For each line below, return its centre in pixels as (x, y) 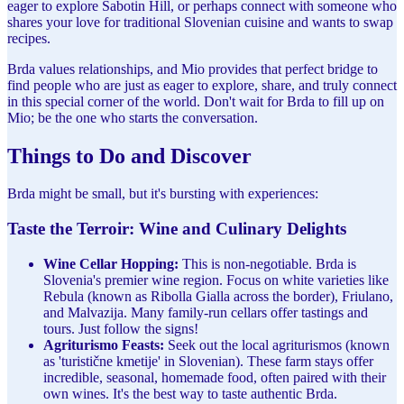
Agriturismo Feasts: (104, 344)
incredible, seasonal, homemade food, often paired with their (215, 377)
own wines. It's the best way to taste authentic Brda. (190, 393)
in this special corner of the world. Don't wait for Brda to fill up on (196, 101)
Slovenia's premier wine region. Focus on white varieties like (216, 280)
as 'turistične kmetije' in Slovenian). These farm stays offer (208, 361)
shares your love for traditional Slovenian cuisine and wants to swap (200, 22)
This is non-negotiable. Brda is (267, 263)
